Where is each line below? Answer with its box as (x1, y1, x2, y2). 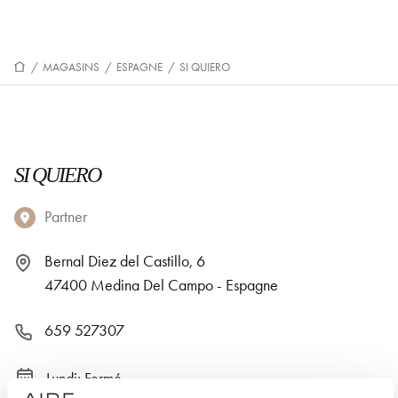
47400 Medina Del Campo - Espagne (44, 275, 278, 295)
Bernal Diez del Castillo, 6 (44, 251, 205, 271)
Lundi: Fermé (46, 369, 122, 389)
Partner (44, 207, 87, 227)
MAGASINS (43, 60, 99, 74)
